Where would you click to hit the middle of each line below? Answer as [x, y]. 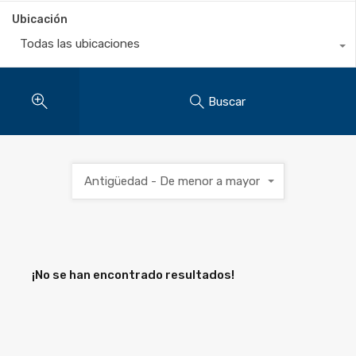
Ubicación [40, 20]
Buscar [227, 101]
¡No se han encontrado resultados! [133, 275]
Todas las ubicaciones [80, 44]
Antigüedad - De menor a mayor [172, 182]
